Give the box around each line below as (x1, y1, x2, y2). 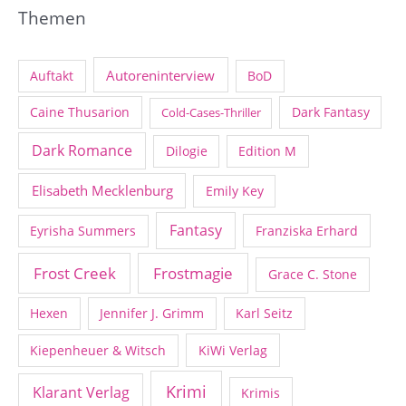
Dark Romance (32, 140, 133, 160)
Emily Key (205, 182, 264, 200)
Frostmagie (152, 262, 233, 285)
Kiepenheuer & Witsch (30, 342, 167, 360)
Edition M (238, 141, 297, 159)
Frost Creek (33, 262, 116, 285)
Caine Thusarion (30, 103, 130, 121)
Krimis (241, 384, 281, 402)
